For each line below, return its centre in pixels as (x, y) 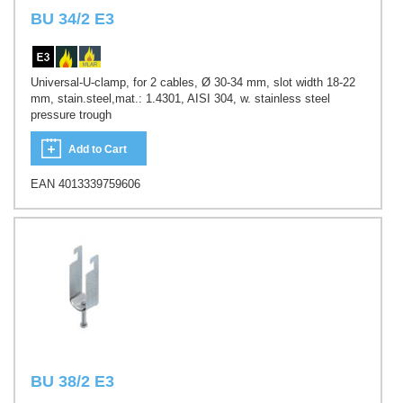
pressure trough (71, 115)
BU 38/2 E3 (72, 382)
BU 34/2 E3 (72, 18)
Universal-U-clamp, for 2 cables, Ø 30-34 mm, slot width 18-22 (193, 83)
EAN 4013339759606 (85, 184)
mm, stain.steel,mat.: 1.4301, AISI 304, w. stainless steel (180, 99)
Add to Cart (98, 149)
